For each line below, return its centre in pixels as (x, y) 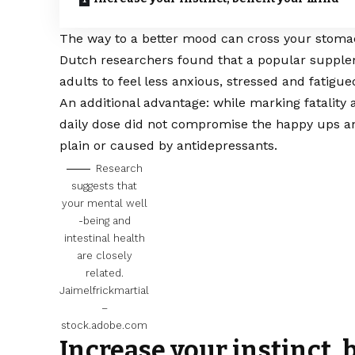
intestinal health (104, 239)
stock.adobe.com (105, 326)
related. (104, 273)
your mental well (104, 204)
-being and (104, 221)
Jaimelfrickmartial (105, 291)
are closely (104, 256)
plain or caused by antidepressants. (169, 146)
